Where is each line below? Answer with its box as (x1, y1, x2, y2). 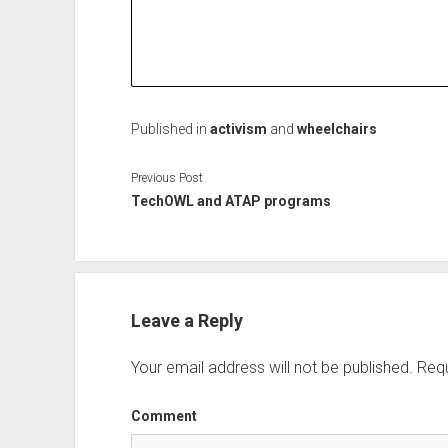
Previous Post (130, 170, 203, 185)
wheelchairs (296, 120, 377, 137)
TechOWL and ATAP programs (130, 192, 331, 209)
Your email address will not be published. (130, 357, 413, 377)
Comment (130, 407, 197, 424)
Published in (130, 120, 210, 137)
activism (209, 120, 267, 137)
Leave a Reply (130, 309, 243, 331)
